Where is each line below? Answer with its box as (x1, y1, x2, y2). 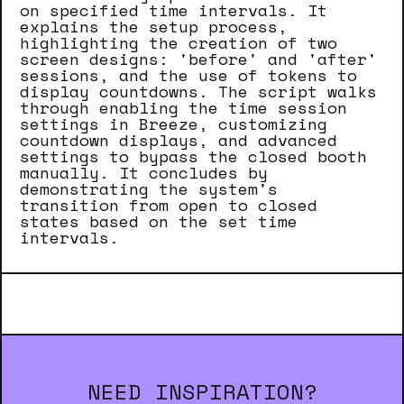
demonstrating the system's (20, 177, 278, 200)
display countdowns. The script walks (20, 79, 377, 103)
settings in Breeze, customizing (20, 112, 327, 135)
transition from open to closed (20, 193, 317, 216)
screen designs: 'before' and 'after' (20, 47, 377, 70)
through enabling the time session (20, 96, 347, 119)
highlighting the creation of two (20, 31, 337, 54)
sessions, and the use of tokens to (20, 63, 357, 87)
